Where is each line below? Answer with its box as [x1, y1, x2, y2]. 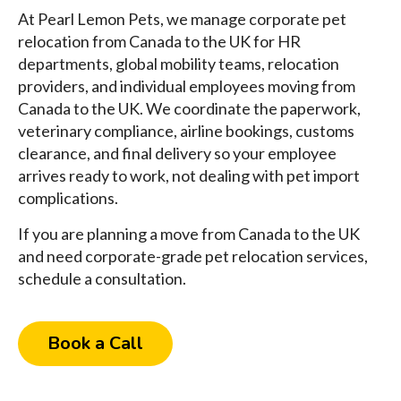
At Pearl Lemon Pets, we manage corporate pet [18, 9, 346, 30]
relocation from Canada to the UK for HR [18, 31, 301, 52]
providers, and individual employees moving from [18, 76, 355, 97]
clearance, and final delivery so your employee [18, 143, 337, 164]
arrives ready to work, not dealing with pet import [18, 166, 360, 186]
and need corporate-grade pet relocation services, [18, 246, 368, 267]
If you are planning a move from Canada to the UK [18, 224, 360, 244]
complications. [18, 188, 118, 209]
